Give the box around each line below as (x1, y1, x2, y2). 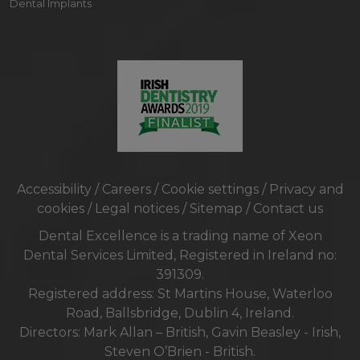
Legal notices (95, 201, 179, 217)
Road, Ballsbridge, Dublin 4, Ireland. (66, 305, 294, 321)
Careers (101, 182, 151, 198)
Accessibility (16, 182, 92, 198)
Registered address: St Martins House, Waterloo (27, 286, 333, 302)
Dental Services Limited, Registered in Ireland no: (23, 247, 337, 264)
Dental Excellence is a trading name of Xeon (38, 228, 322, 244)
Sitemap (190, 201, 243, 217)
